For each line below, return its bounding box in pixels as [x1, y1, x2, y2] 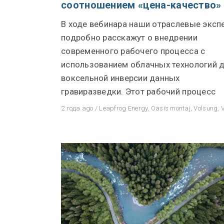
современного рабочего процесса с [61, 46, 205, 56]
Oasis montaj [150, 104, 190, 112]
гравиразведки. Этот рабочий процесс [61, 86, 216, 96]
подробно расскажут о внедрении [61, 32, 197, 42]
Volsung [193, 104, 218, 112]
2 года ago [61, 104, 93, 112]
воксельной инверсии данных [61, 73, 180, 83]
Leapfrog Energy [99, 104, 148, 112]
